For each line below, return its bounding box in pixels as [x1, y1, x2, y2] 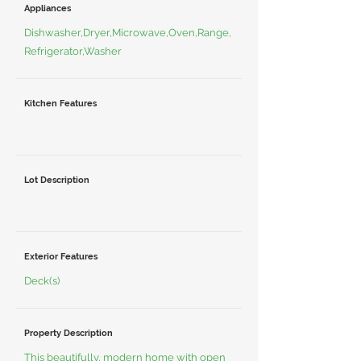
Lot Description [24, 175, 89, 185]
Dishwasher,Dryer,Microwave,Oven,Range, [24, 27, 231, 39]
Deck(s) [24, 275, 60, 287]
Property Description [24, 328, 113, 338]
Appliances [24, 3, 71, 14]
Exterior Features [24, 251, 98, 262]
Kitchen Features [24, 98, 97, 109]
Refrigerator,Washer [24, 45, 122, 57]
